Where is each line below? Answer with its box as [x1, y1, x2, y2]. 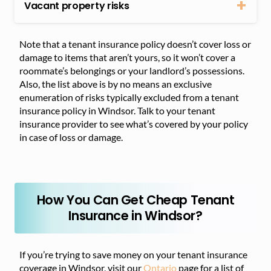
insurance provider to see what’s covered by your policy [19, 117, 248, 129]
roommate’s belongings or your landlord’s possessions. [19, 64, 244, 76]
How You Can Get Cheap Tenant [36, 191, 235, 209]
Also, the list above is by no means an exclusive [19, 77, 212, 90]
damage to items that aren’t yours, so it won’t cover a [19, 51, 235, 63]
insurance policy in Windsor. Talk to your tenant [19, 104, 215, 116]
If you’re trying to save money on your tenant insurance [19, 248, 247, 260]
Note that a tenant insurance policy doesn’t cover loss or [19, 38, 251, 50]
